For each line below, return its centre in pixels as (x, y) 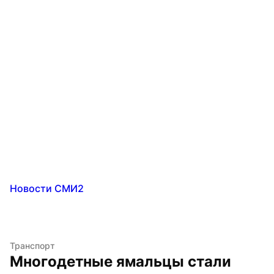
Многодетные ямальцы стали (120, 261)
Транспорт (32, 245)
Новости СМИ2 (47, 188)
